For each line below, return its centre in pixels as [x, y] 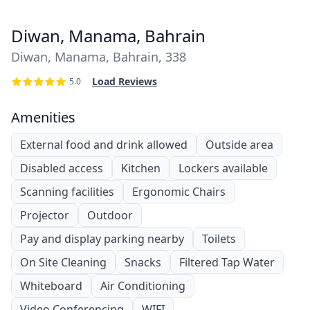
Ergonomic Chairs [179, 191]
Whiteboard [51, 285]
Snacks [143, 262]
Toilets [219, 238]
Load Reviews [125, 81]
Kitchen [141, 168]
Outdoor [110, 215]
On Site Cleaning [63, 262]
